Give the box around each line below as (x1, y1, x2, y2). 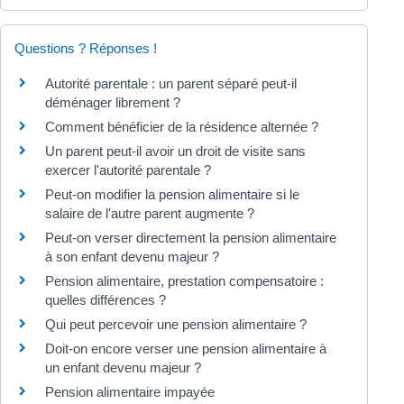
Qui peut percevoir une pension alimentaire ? (45, 317, 307, 332)
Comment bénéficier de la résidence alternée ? (45, 119, 318, 134)
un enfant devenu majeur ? (45, 360, 201, 375)
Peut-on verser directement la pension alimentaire (45, 230, 336, 245)
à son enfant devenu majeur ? (45, 249, 219, 264)
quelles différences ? (45, 292, 166, 308)
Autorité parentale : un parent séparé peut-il (45, 76, 297, 91)
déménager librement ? (45, 95, 180, 110)
